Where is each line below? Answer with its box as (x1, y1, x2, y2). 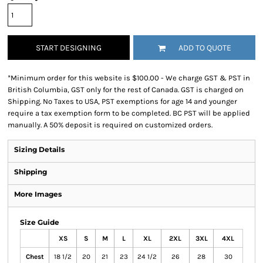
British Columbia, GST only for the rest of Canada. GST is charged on (8, 85, 244, 94)
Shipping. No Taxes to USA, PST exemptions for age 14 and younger (8, 97, 237, 106)
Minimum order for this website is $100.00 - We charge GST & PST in (11, 73, 250, 82)
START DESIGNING (36, 43, 102, 53)
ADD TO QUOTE (178, 43, 231, 53)
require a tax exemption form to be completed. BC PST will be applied (8, 109, 250, 117)
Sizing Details (14, 145, 65, 154)
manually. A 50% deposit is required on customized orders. (8, 120, 213, 129)
